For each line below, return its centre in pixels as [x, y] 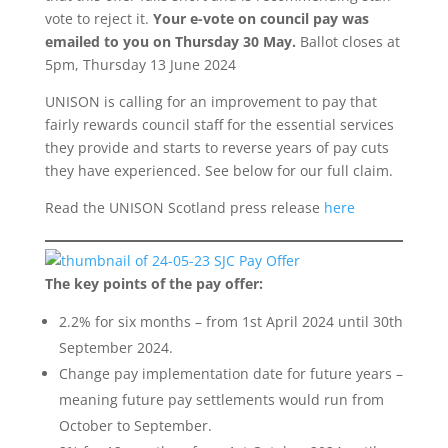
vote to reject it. [98, 18]
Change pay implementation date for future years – [230, 373]
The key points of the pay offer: [153, 283]
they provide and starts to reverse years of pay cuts [216, 147]
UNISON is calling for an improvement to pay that [210, 101]
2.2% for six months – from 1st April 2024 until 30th [230, 321]
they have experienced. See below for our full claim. [218, 170]
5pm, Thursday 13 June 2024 [140, 64]
